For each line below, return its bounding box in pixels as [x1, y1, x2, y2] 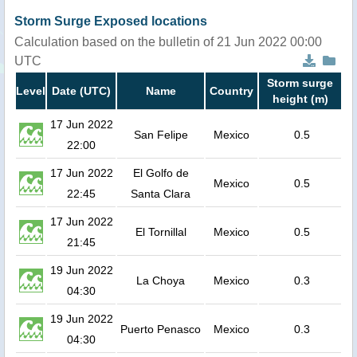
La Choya [136, 273, 185, 287]
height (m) [272, 92, 328, 105]
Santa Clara [131, 186, 190, 200]
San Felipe [133, 127, 188, 141]
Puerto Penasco [120, 322, 201, 335]
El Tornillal [135, 225, 186, 238]
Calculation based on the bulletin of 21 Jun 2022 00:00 [14, 34, 322, 49]
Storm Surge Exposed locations [14, 14, 207, 28]
